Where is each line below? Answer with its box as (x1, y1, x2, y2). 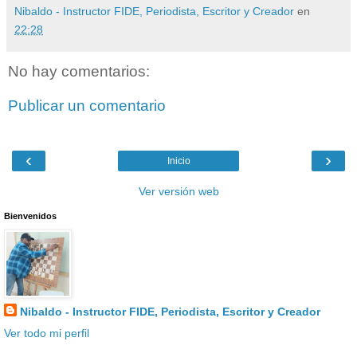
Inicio (167, 155, 190, 167)
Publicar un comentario (8, 97, 166, 115)
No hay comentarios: (8, 62, 150, 80)
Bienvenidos (4, 210, 57, 221)
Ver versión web (138, 184, 219, 198)
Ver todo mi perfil (4, 327, 89, 340)
